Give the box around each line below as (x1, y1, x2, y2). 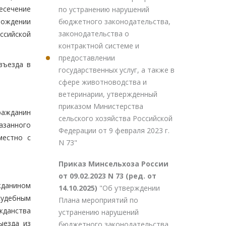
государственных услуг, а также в (59, 65, 175, 75)
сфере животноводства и (59, 77, 147, 87)
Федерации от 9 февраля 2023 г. (59, 126, 169, 135)
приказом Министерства (59, 101, 143, 111)
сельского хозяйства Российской (59, 114, 173, 123)
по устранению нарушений (59, 5, 149, 14)
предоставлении (59, 53, 115, 63)
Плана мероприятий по (59, 195, 138, 205)
